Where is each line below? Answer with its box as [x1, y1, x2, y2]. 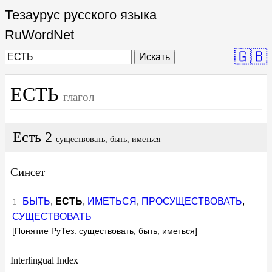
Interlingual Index [10, 254, 78, 265]
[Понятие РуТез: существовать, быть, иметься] [12, 226, 198, 236]
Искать [139, 52, 170, 62]
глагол [63, 90, 94, 103]
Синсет [10, 166, 45, 179]
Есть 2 [12, 129, 56, 146]
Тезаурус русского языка [5, 7, 157, 22]
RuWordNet [5, 27, 74, 42]
